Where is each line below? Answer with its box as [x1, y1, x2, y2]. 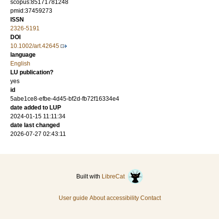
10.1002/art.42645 [10, 43, 59, 50]
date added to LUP [10, 104, 61, 111]
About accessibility [89, 195, 139, 202]
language [10, 51, 36, 59]
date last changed [10, 122, 60, 129]
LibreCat [101, 173, 128, 180]
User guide [58, 195, 88, 202]
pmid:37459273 [10, 7, 52, 15]
